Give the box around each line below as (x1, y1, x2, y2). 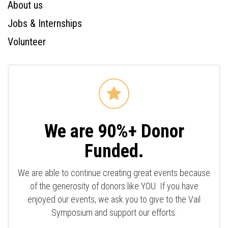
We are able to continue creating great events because (18, 167, 210, 178)
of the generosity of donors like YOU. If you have (30, 181, 198, 191)
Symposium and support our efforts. (51, 207, 177, 218)
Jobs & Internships (8, 17, 82, 30)
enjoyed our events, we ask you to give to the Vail (27, 194, 201, 205)
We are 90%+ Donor (44, 121, 184, 142)
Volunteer (8, 36, 46, 48)
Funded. (84, 140, 144, 162)
